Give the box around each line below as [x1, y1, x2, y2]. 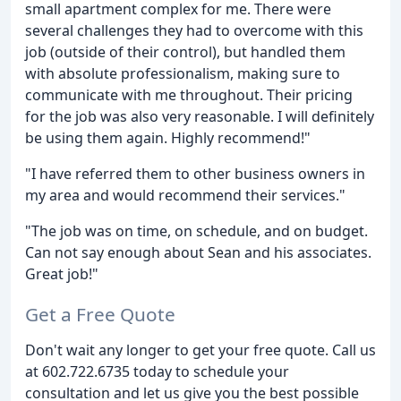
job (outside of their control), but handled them [25, 42, 346, 63]
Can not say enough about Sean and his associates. [25, 243, 371, 263]
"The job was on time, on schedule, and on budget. [25, 221, 368, 242]
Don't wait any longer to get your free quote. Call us [25, 340, 376, 361]
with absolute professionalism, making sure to [25, 64, 340, 84]
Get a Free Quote [25, 302, 175, 328]
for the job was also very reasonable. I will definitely [25, 107, 374, 127]
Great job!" [25, 264, 98, 285]
